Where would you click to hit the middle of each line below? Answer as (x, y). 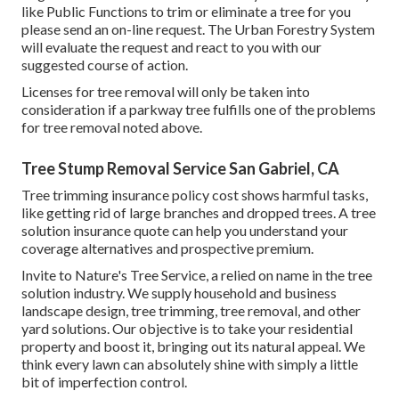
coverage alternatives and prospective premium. (167, 248)
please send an (66, 28)
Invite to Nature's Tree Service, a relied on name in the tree (197, 274)
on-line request (157, 28)
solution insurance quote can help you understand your (185, 230)
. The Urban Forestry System (289, 28)
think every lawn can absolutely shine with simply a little (190, 363)
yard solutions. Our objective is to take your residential (187, 328)
